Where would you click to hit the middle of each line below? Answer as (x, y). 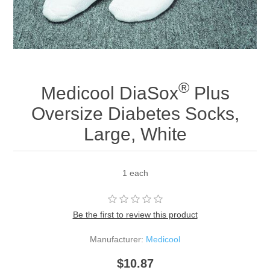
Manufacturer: (117, 240)
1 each (135, 173)
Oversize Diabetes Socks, (135, 114)
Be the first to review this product (135, 215)
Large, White (135, 134)
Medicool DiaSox (109, 93)
